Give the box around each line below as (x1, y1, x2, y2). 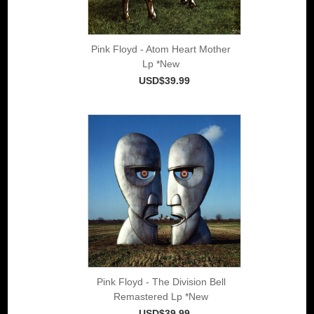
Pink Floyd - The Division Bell (96, 275, 226, 287)
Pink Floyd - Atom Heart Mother (91, 43, 231, 55)
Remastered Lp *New (114, 290, 208, 302)
